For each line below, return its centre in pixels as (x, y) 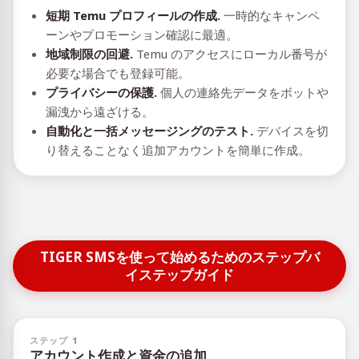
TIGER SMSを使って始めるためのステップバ (179, 257)
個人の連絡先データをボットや (243, 92)
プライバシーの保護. (101, 92)
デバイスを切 (291, 131)
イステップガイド (179, 274)
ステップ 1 (54, 340)
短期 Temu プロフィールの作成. (133, 15)
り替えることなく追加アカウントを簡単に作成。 (178, 150)
